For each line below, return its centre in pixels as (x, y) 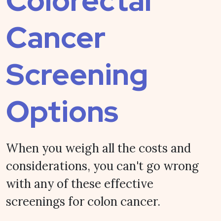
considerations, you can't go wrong (102, 166)
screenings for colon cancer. (83, 201)
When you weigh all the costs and (98, 148)
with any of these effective (80, 184)
